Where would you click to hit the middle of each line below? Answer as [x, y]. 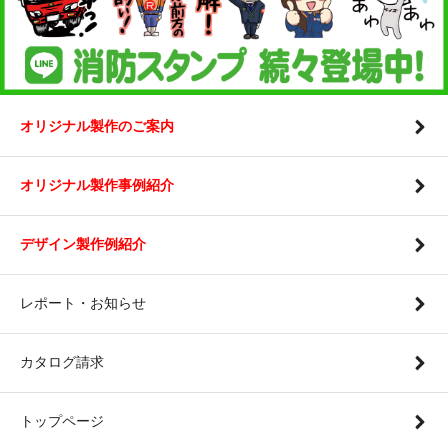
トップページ [62, 420]
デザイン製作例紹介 [83, 243]
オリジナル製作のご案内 [97, 125]
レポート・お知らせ [83, 302]
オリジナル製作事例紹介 [97, 184]
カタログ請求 [62, 361]
